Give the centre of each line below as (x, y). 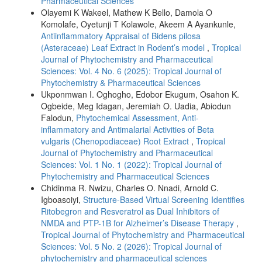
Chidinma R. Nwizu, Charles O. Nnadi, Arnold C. (130, 187)
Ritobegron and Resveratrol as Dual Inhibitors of (130, 211)
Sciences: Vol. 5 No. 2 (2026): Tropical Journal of (131, 246)
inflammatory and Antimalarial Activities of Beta (127, 129)
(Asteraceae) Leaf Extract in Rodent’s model (124, 47)
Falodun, (58, 117)
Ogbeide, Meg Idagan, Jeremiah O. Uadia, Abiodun (136, 106)
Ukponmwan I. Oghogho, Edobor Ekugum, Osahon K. (140, 94)
